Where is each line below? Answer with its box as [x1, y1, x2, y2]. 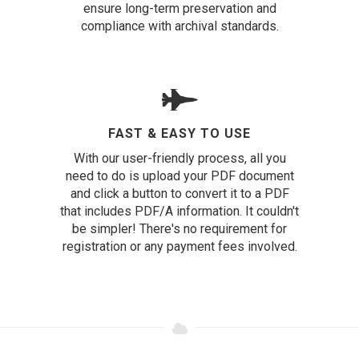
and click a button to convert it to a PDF [70, 186, 289, 201]
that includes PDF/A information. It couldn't [60, 204, 299, 219]
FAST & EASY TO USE [108, 126, 251, 141]
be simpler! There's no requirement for [72, 221, 287, 236]
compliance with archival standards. [80, 18, 279, 34]
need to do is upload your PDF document [65, 168, 294, 184]
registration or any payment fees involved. [62, 239, 297, 254]
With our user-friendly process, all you [73, 151, 286, 166]
